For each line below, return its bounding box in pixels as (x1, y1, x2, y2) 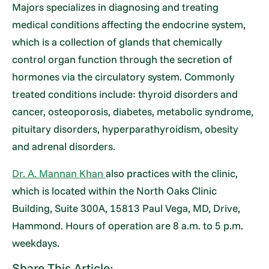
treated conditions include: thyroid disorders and (12, 88, 238, 101)
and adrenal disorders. (12, 140, 116, 153)
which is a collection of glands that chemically (12, 35, 223, 49)
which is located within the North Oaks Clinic (12, 184, 217, 198)
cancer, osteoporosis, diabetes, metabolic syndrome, (12, 105, 254, 118)
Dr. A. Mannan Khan (12, 167, 106, 180)
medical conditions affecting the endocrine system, (12, 18, 246, 31)
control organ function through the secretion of (12, 53, 233, 66)
